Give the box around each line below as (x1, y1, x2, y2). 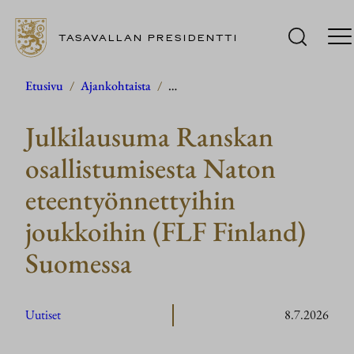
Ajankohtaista (81, 77, 151, 94)
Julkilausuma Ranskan (25, 119, 273, 154)
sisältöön (6, 99, 54, 117)
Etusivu (25, 77, 63, 94)
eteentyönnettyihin (25, 182, 235, 217)
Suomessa (25, 245, 132, 281)
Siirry (6, 77, 34, 95)
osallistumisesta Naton (25, 150, 276, 186)
